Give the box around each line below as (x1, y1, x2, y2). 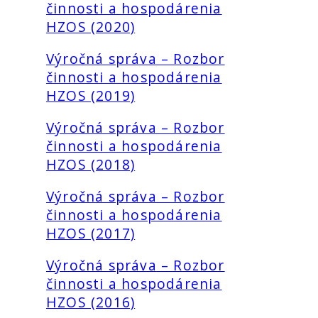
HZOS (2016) (46, 292, 136, 312)
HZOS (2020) (46, 16, 136, 36)
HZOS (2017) (46, 224, 136, 243)
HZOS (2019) (46, 85, 136, 105)
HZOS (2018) (46, 154, 136, 174)
